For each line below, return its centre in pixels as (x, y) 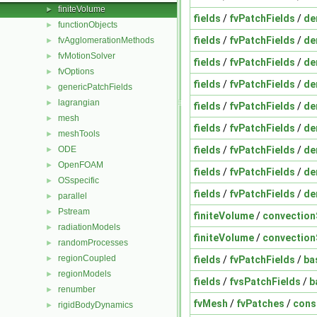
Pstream (74, 212)
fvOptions (76, 71)
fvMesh (211, 303)
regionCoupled (87, 258)
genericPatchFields (95, 87)
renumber (77, 289)
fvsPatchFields (265, 281)
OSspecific (79, 180)
